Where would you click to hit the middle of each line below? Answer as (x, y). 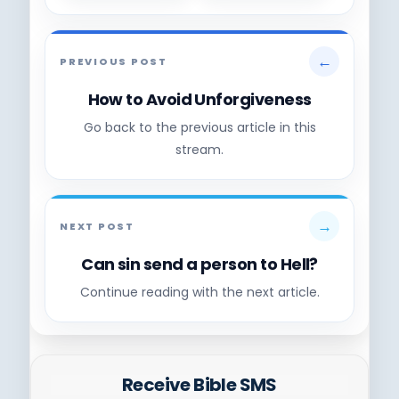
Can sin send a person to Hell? (199, 265)
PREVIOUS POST (114, 61)
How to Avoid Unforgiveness (199, 100)
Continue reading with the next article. (199, 293)
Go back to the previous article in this (199, 128)
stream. (199, 150)
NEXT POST (97, 226)
